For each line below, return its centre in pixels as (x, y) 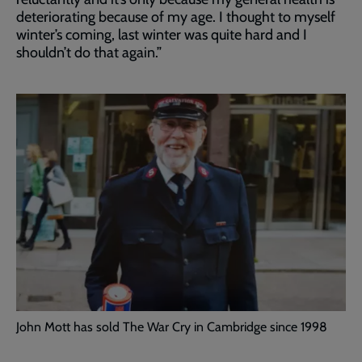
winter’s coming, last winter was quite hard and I (162, 35)
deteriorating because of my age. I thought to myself (176, 17)
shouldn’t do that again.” (90, 53)
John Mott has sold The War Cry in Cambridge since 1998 (172, 326)
